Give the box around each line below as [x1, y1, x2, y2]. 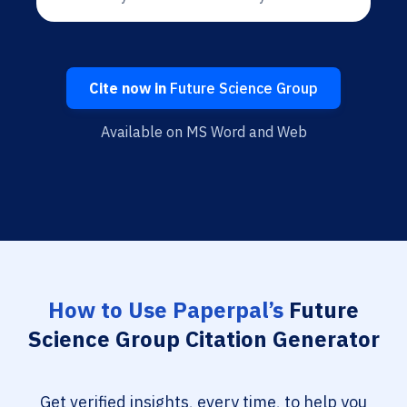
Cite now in [89, 79, 166, 97]
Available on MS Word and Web [100, 123, 307, 141]
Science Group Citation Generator [27, 324, 380, 353]
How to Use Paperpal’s [48, 295, 283, 324]
